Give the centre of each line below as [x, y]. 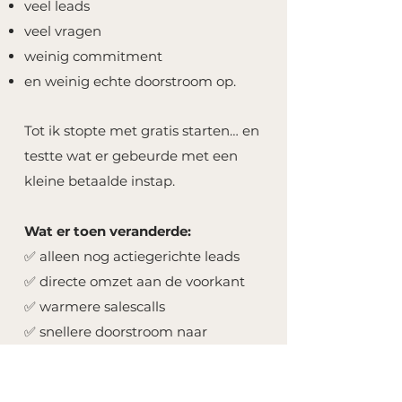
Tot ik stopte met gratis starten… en [142, 131]
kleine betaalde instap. [100, 181]
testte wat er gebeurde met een [131, 156]
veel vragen [63, 31]
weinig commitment [93, 56]
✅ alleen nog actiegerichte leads [132, 256]
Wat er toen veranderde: [108, 231]
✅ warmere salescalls [95, 306]
